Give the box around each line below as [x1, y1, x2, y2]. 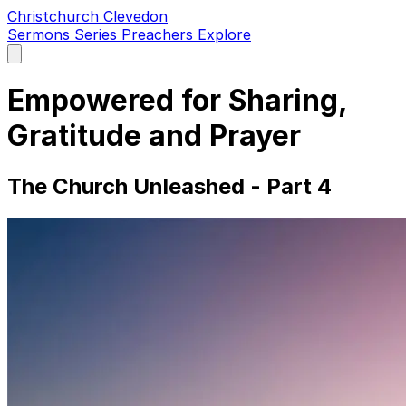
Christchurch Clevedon [7, 7, 168, 25]
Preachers [121, 25, 198, 43]
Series [74, 25, 121, 43]
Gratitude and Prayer [7, 118, 301, 154]
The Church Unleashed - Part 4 [7, 172, 332, 199]
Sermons [7, 25, 74, 43]
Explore [198, 25, 251, 43]
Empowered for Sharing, [7, 82, 347, 119]
